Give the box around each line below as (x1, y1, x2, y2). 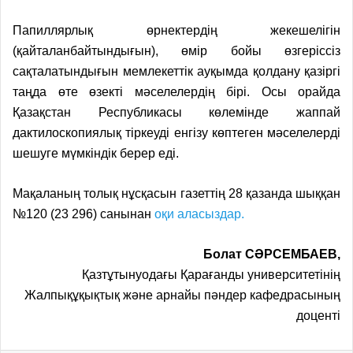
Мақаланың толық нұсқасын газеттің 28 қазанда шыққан (13, 186, 340, 200)
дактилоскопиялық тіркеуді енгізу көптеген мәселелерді (13, 125, 340, 139)
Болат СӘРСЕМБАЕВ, (203, 247, 340, 261)
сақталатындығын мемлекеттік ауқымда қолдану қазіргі (13, 64, 340, 78)
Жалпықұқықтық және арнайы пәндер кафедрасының (24, 288, 340, 302)
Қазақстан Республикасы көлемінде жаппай (13, 105, 340, 119)
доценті (296, 308, 340, 322)
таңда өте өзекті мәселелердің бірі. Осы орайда (13, 84, 340, 98)
